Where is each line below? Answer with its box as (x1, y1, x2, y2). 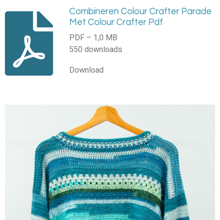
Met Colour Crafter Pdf (69, 17, 163, 27)
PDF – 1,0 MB (69, 32, 117, 42)
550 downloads (69, 44, 122, 54)
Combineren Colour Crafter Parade (69, 6, 212, 16)
